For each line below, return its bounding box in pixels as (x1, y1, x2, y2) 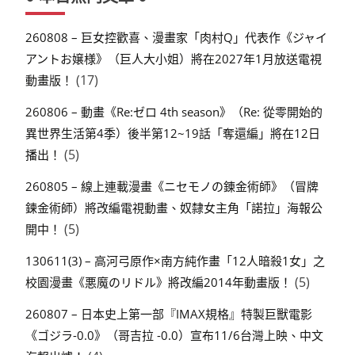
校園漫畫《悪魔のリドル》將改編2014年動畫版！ (25, 273, 292, 290)
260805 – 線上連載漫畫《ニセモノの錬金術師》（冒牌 (25, 177, 319, 194)
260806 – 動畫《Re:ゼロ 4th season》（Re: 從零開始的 (25, 104, 323, 120)
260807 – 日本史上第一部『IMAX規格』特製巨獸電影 (25, 305, 312, 322)
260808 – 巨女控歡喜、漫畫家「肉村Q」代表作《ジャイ (25, 29, 327, 46)
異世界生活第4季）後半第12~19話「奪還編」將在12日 (25, 125, 320, 142)
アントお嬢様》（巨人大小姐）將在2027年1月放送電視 (25, 51, 322, 67)
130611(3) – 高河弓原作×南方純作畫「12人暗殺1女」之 (25, 252, 325, 269)
